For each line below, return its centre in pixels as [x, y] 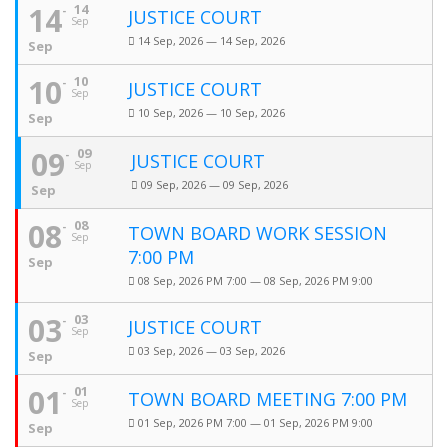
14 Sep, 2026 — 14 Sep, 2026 [211, 40]
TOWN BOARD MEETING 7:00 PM [267, 399]
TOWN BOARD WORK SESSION [257, 233]
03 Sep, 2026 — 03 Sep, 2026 [211, 350]
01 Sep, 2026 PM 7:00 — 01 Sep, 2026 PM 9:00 [255, 422]
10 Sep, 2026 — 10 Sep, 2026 [211, 112]
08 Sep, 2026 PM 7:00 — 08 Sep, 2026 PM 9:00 [255, 280]
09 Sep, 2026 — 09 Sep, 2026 [214, 184]
